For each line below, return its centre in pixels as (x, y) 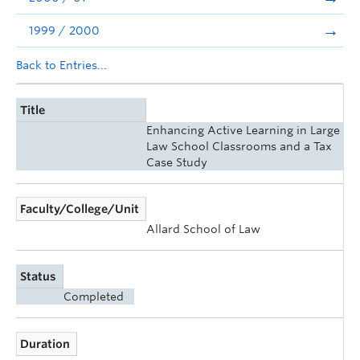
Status (39, 276)
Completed (94, 296)
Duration (45, 344)
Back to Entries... (61, 65)
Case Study (177, 162)
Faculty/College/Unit (80, 209)
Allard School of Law (203, 229)
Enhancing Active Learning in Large (243, 130)
